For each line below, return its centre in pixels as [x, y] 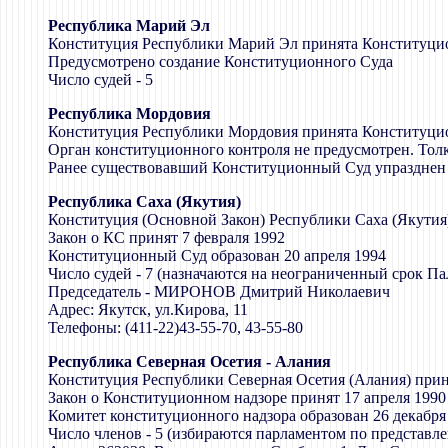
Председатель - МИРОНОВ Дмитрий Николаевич [219, 291]
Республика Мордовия [129, 113]
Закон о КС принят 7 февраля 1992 [166, 237]
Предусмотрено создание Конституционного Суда [220, 61]
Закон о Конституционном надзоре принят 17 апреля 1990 [247, 397]
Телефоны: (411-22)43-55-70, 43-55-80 [175, 327]
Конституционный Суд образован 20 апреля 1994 [217, 255]
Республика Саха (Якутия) [144, 201]
